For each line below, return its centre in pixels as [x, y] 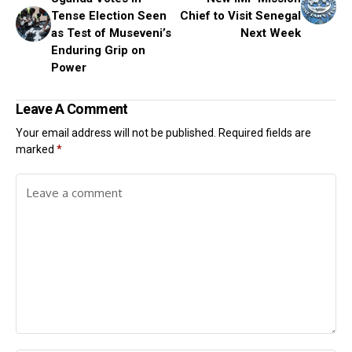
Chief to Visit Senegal [240, 16]
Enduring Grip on [98, 50]
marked [36, 149]
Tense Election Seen [109, 16]
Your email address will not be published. [116, 133]
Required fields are [265, 133]
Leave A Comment [72, 109]
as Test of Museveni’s [111, 33]
